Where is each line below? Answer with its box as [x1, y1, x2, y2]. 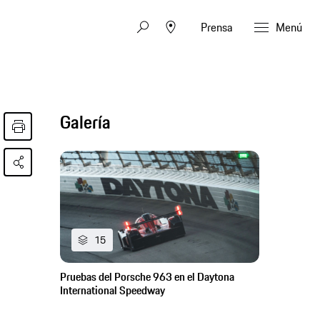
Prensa [201, 18, 233, 36]
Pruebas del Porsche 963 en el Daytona [60, 269, 235, 286]
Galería [60, 109, 111, 136]
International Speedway [60, 282, 166, 299]
